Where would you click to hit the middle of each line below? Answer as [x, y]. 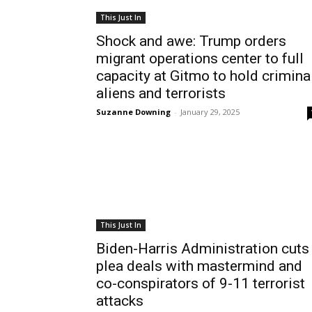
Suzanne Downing [133, 112]
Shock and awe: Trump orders [191, 41]
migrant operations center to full [200, 58]
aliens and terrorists [161, 93]
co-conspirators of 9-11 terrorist [201, 283]
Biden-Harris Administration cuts [203, 249]
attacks [120, 301]
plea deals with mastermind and [199, 266]
